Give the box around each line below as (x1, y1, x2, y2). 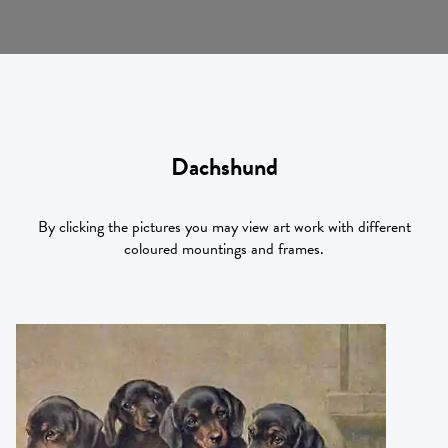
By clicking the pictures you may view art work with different (37, 214, 411, 239)
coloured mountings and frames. (124, 236, 324, 261)
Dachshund (170, 148, 278, 185)
